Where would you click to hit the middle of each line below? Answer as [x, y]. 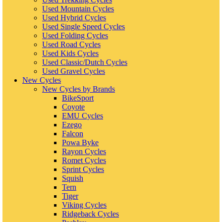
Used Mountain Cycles [78, 8]
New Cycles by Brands [79, 89]
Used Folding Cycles [75, 35]
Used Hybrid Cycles [74, 17]
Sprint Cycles [83, 169]
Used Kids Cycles [70, 53]
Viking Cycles [84, 205]
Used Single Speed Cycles [83, 26]
